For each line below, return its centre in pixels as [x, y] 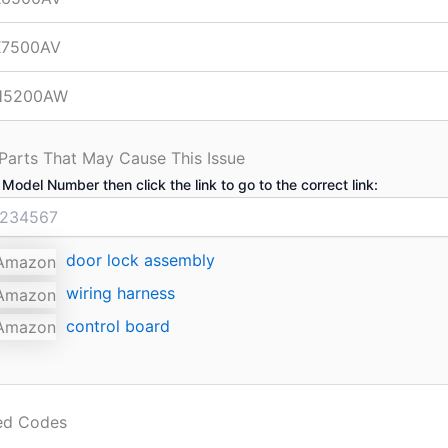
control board [118, 325]
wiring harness [120, 293]
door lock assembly [140, 260]
